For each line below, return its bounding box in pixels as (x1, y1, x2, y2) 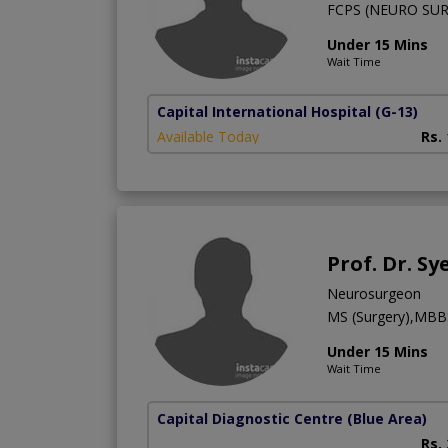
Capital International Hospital (157, 101, 371, 121)
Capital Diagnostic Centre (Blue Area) (157, 408, 427, 428)
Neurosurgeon (327, 283, 421, 303)
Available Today (157, 126, 259, 146)
